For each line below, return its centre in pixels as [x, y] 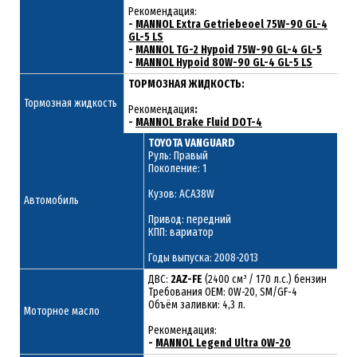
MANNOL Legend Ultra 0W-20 [223, 343]
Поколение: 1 [177, 168]
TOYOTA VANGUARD [192, 143]
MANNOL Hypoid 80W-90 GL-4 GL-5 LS [224, 62]
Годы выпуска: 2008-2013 [203, 257]
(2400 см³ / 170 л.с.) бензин [266, 279]
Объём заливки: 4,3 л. [197, 304]
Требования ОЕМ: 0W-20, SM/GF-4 [223, 292]
